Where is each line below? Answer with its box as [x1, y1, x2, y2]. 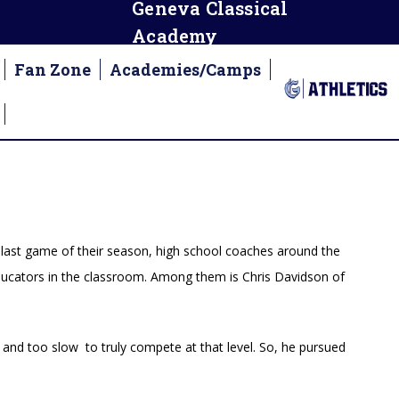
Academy [132, 24, 218, 47]
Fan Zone [13, 59, 91, 80]
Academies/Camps [109, 59, 261, 80]
